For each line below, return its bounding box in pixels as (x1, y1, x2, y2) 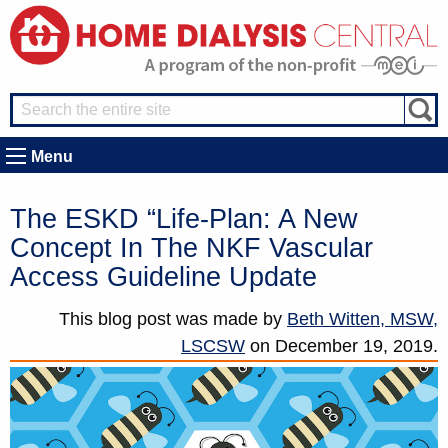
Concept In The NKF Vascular (10, 233, 373, 264)
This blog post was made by (59, 308, 287, 329)
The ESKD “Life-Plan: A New (10, 204, 358, 235)
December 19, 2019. (275, 335, 438, 356)
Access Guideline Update (10, 262, 317, 293)
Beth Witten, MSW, (287, 308, 438, 329)
